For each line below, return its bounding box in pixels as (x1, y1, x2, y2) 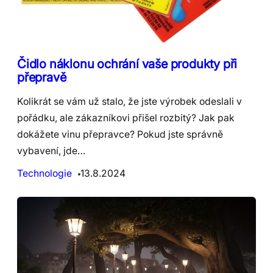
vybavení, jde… (17, 144, 85, 157)
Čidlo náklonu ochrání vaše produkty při (17, 55, 238, 71)
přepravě (17, 69, 66, 85)
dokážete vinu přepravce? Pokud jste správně (17, 128, 223, 140)
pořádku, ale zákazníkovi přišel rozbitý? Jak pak (17, 112, 235, 124)
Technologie (17, 167, 72, 179)
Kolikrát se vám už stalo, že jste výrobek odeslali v (17, 95, 242, 107)
